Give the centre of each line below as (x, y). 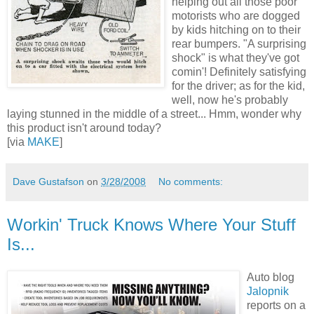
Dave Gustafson (48, 181)
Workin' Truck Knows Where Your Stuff (151, 224)
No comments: (191, 181)
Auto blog (271, 278)
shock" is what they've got (235, 57)
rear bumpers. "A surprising (239, 43)
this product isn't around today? (84, 128)
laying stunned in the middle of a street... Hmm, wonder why (154, 114)
